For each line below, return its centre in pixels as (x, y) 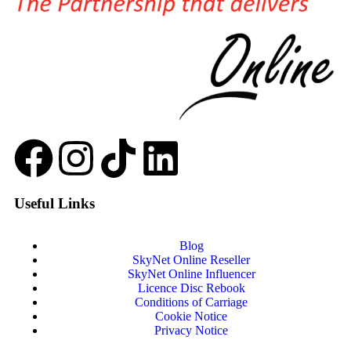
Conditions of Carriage (191, 302)
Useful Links (54, 204)
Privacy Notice (191, 331)
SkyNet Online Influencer (191, 274)
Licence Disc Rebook (191, 288)
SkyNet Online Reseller (191, 260)
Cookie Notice (191, 317)
